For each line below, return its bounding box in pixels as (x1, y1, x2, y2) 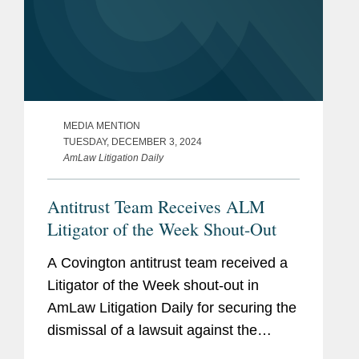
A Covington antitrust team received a (47, 254, 288, 271)
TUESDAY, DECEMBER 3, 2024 (63, 135, 202, 147)
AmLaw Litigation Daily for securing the (47, 299, 296, 316)
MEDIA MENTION (63, 119, 140, 131)
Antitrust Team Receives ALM (47, 194, 265, 218)
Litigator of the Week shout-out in (47, 276, 259, 293)
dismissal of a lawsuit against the (47, 321, 257, 338)
